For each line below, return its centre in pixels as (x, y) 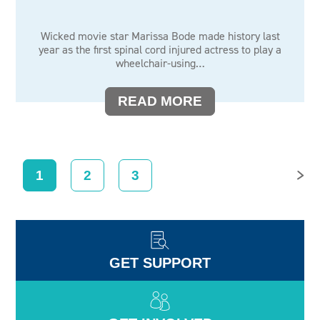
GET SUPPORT (160, 263)
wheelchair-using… (160, 63)
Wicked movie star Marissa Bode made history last (160, 36)
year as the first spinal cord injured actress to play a (160, 50)
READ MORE (160, 101)
